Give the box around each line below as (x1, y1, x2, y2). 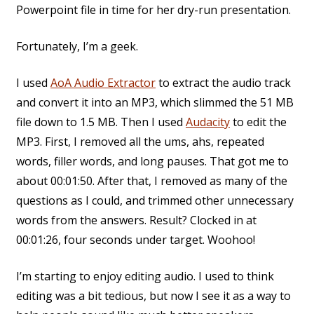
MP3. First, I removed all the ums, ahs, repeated (16, 134, 264, 150)
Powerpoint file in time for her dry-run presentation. (16, 2, 291, 18)
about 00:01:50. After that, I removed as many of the (16, 173, 287, 189)
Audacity (186, 114, 230, 130)
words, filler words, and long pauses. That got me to (16, 153, 289, 170)
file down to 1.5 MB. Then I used (16, 114, 186, 130)
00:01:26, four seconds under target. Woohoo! (16, 232, 255, 248)
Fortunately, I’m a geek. (16, 39, 138, 55)
